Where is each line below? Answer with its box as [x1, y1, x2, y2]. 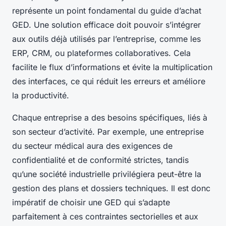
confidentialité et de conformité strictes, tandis [12, 155, 189, 165]
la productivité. [12, 90, 69, 101]
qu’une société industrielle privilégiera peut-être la [12, 169, 201, 180]
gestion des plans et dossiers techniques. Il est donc [12, 183, 210, 194]
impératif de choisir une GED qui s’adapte [12, 197, 170, 208]
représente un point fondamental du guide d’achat [12, 6, 201, 16]
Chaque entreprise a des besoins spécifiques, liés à [12, 112, 207, 123]
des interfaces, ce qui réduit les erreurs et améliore [12, 76, 205, 87]
